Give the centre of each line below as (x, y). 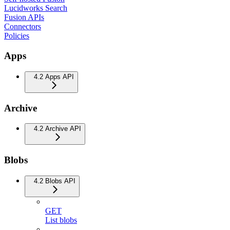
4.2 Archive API (57, 129)
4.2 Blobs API (55, 181)
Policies (17, 36)
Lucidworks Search (36, 8)
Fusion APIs (24, 17)
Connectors (23, 27)
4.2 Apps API (54, 76)
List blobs (61, 220)
